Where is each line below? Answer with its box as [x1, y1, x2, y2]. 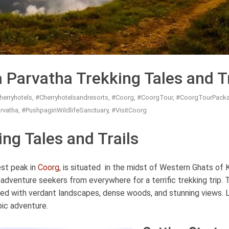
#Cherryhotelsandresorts [35, 93, 108, 101]
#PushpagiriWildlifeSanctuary [21, 106, 108, 114]
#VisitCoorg [111, 106, 147, 114]
